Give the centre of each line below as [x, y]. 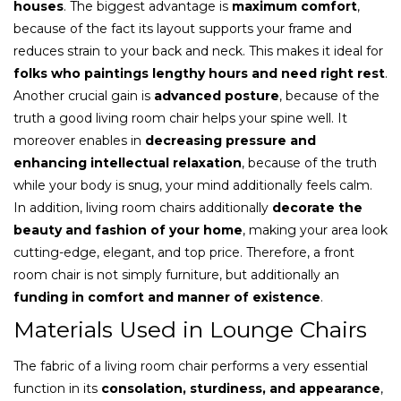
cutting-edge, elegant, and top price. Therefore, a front [184, 252]
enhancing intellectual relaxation [128, 162]
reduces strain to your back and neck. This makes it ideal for [198, 51]
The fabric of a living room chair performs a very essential [191, 366]
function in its [57, 388]
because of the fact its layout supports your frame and [183, 28]
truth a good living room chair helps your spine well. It [180, 118]
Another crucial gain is [84, 95]
